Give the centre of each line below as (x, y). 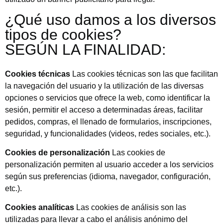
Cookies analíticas (40, 208)
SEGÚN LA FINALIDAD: (85, 50)
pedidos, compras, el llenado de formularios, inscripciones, (108, 121)
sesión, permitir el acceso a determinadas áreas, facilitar (104, 110)
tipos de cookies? (63, 35)
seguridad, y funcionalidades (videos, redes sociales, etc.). (108, 133)
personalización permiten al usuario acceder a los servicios (109, 164)
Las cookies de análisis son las (130, 208)
